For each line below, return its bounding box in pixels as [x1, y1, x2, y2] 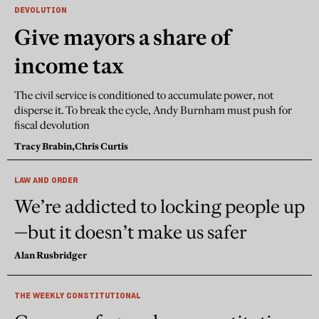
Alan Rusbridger [14, 249, 87, 261]
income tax [14, 52, 124, 79]
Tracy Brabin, [14, 140, 75, 152]
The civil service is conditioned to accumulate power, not [14, 88, 273, 102]
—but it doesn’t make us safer [14, 220, 246, 244]
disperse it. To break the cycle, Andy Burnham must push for [14, 103, 292, 117]
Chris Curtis [75, 140, 128, 152]
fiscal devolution [14, 117, 90, 132]
